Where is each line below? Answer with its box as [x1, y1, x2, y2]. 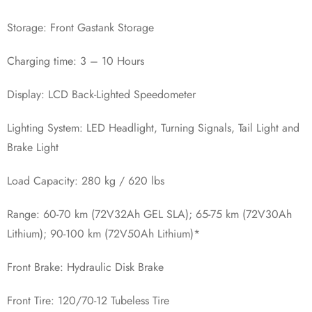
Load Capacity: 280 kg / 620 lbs [7, 172, 164, 189]
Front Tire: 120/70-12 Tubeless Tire [7, 292, 169, 309]
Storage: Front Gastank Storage [7, 19, 154, 36]
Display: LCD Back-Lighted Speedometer [7, 86, 196, 102]
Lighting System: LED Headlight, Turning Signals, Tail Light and [7, 119, 299, 136]
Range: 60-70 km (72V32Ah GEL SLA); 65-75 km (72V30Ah [7, 205, 292, 222]
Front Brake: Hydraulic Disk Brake [7, 258, 164, 275]
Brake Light [7, 139, 58, 155]
